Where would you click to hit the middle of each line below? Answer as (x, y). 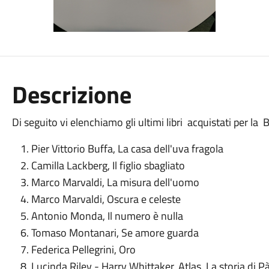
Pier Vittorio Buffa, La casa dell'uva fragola (127, 149)
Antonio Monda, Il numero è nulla (107, 216)
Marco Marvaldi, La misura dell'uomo (115, 182)
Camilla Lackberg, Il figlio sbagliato (109, 165)
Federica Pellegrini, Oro (83, 249)
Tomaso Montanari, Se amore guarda (115, 233)
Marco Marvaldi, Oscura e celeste (106, 199)
